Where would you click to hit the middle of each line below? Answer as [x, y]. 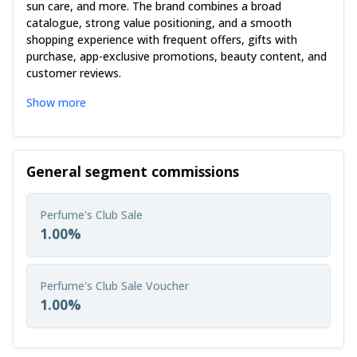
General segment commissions [133, 172]
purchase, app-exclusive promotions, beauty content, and [177, 57]
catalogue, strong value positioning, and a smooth [159, 23]
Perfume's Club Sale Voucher [114, 286]
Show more [56, 103]
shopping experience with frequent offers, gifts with [162, 40]
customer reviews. [74, 73]
